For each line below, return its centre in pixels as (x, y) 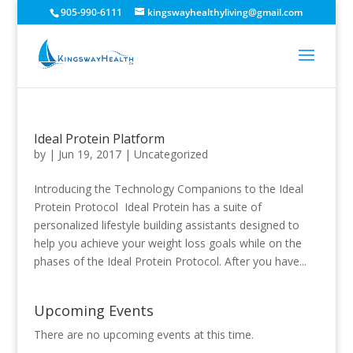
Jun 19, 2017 (89, 154)
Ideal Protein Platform (99, 139)
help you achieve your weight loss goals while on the (167, 243)
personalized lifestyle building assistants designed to (166, 225)
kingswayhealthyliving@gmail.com (225, 12)
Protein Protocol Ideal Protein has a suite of (147, 207)
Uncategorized (171, 154)
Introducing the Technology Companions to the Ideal (168, 189)
